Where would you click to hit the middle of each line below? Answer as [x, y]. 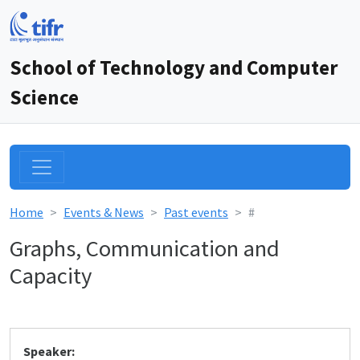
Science [44, 97]
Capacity [51, 276]
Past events [196, 212]
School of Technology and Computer [174, 67]
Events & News [104, 212]
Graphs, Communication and [145, 248]
